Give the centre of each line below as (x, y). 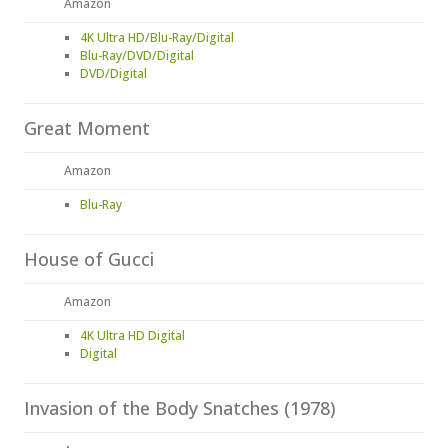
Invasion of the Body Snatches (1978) (180, 408)
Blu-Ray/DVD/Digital (137, 55)
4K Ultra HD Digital (132, 335)
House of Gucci (89, 259)
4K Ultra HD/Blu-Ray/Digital (157, 37)
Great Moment (87, 128)
